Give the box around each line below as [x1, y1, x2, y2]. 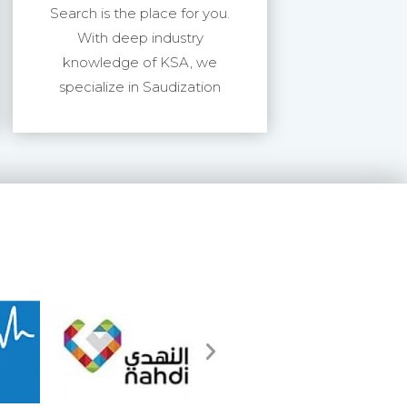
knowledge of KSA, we [63, 54, 217, 71]
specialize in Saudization [59, 78, 221, 95]
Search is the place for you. [50, 5, 230, 22]
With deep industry [76, 29, 203, 46]
